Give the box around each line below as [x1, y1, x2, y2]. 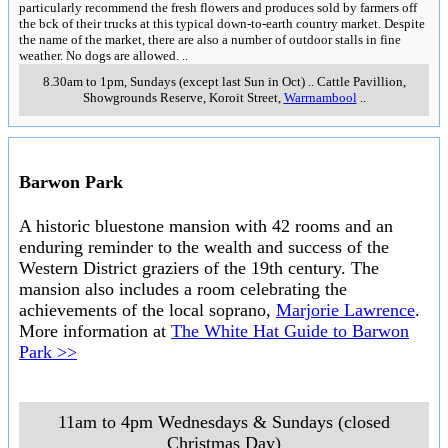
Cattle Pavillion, [316, 73, 406, 89]
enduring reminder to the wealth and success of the [19, 237, 389, 258]
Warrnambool [283, 89, 357, 105]
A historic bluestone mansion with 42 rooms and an [19, 216, 393, 237]
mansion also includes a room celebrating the [19, 279, 347, 300]
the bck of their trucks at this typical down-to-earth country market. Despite [19, 15, 425, 31]
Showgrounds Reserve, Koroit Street [82, 89, 278, 105]
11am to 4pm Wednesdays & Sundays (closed [58, 412, 390, 433]
